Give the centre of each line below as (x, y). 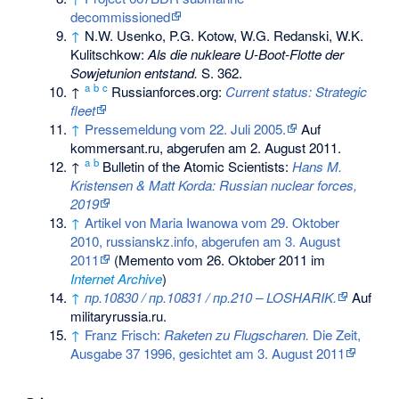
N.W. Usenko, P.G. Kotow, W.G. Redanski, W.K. (224, 35)
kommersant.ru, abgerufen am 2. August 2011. (206, 147)
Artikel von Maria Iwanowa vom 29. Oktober (212, 222)
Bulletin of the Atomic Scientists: (198, 166)
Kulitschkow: (110, 53)
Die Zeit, (335, 334)
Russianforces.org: (169, 91)
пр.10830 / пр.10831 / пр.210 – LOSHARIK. (211, 297)
